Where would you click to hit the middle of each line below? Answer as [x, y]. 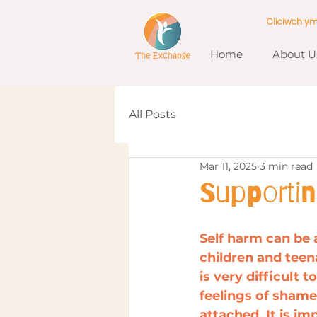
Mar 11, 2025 [228, 166]
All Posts [152, 114]
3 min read [286, 166]
